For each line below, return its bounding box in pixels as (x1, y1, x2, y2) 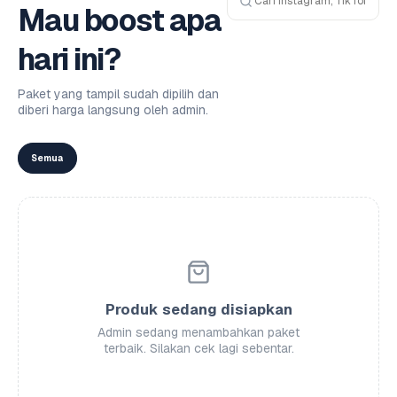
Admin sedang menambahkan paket (97, 324, 300, 340)
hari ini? (18, 40, 121, 79)
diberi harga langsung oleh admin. (18, 102, 208, 118)
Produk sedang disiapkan (105, 300, 292, 319)
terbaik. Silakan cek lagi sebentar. (103, 340, 294, 356)
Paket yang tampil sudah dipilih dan (18, 86, 219, 102)
